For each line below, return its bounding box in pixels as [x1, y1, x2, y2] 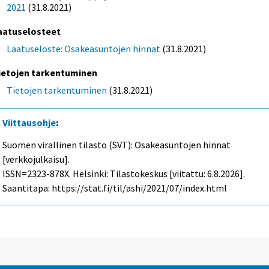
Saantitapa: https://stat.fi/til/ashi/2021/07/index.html [2, 182, 228, 195]
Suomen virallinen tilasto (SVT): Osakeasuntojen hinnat [2, 139, 231, 151]
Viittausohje [2, 116, 56, 129]
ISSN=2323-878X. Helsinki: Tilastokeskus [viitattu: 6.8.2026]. [2, 168, 246, 180]
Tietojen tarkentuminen [7, 84, 107, 97]
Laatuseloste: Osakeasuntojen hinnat [7, 43, 161, 55]
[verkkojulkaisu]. [2, 153, 70, 166]
